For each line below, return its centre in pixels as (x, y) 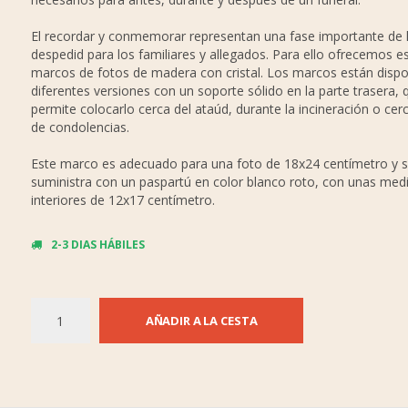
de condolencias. (80, 127)
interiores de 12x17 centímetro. (122, 200)
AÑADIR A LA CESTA (201, 321)
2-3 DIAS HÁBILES (97, 245)
